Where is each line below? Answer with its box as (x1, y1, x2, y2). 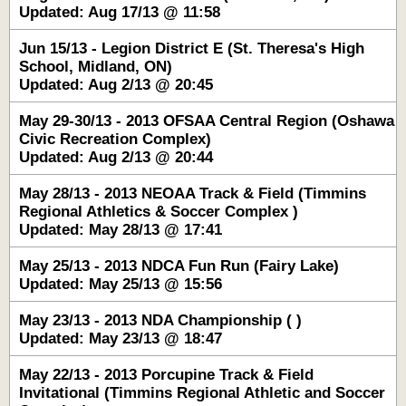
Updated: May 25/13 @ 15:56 (19, 275, 222, 293)
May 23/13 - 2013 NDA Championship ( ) (19, 312, 302, 329)
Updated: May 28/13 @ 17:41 (19, 221, 222, 238)
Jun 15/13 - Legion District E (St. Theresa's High (19, 40, 364, 57)
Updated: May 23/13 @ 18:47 (19, 330, 222, 347)
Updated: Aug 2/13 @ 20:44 (19, 149, 213, 166)
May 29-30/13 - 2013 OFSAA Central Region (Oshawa (19, 112, 394, 130)
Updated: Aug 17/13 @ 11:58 (19, 4, 220, 21)
